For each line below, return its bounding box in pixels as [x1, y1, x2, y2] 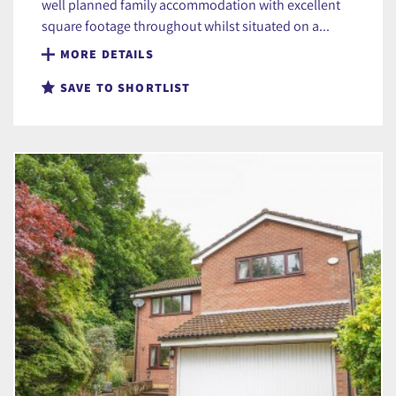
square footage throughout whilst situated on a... [42, 17, 330, 35]
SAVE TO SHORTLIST [60, 80, 191, 96]
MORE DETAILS [60, 46, 154, 63]
